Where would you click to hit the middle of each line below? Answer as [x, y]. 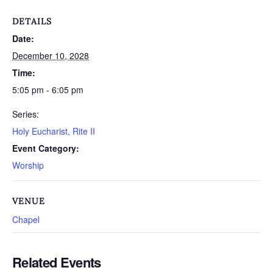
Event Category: [46, 148]
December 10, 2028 [51, 55]
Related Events [57, 262]
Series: [26, 114]
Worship [28, 165]
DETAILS [32, 21]
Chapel [26, 219]
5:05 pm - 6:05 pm [48, 90]
